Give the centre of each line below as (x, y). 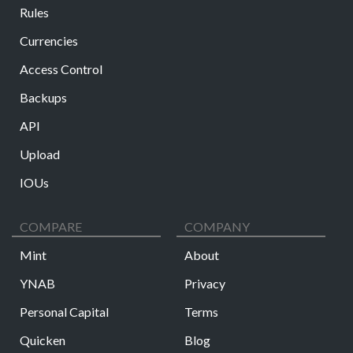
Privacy (205, 283)
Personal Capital (64, 311)
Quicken (43, 340)
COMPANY (217, 226)
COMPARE (51, 226)
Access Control (61, 69)
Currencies (49, 40)
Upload (40, 154)
